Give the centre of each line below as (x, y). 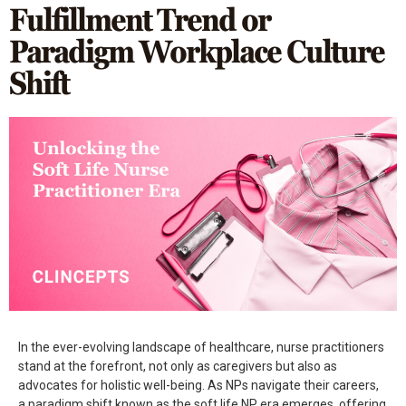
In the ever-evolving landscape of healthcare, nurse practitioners (201, 347)
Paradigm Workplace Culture (197, 51)
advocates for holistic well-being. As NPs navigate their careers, (198, 385)
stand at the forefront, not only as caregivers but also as (178, 366)
